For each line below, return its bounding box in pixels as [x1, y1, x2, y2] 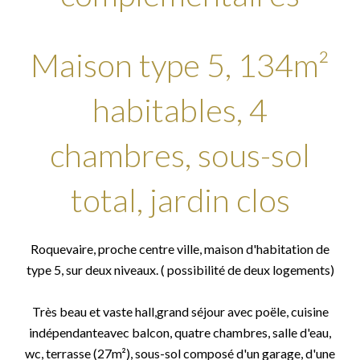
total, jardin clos [70, 181, 290, 219]
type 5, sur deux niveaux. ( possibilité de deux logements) [26, 262, 334, 277]
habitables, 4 [92, 91, 268, 129]
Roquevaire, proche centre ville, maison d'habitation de [31, 241, 329, 256]
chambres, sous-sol [50, 136, 310, 174]
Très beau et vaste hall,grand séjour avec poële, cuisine [31, 304, 329, 319]
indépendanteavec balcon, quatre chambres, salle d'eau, [29, 325, 331, 340]
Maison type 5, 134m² [31, 46, 329, 84]
